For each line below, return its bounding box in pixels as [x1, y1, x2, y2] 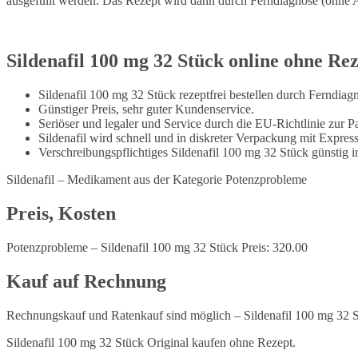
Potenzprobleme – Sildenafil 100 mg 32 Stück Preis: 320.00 [6, 241, 308, 255]
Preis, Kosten [6, 203, 116, 225]
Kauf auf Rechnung [6, 271, 166, 292]
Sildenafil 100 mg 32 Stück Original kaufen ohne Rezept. [6, 335, 296, 349]
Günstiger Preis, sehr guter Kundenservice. [38, 102, 254, 117]
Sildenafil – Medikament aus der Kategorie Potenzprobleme [6, 173, 307, 187]
